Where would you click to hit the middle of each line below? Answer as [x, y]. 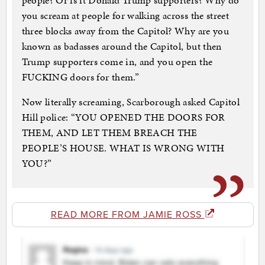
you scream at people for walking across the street [125, 16]
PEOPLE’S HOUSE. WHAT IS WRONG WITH [123, 148]
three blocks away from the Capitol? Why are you [125, 31]
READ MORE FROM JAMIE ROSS [127, 215]
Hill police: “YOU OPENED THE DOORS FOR [123, 117]
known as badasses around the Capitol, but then [122, 46]
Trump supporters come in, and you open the [117, 62]
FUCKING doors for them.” [80, 77]
